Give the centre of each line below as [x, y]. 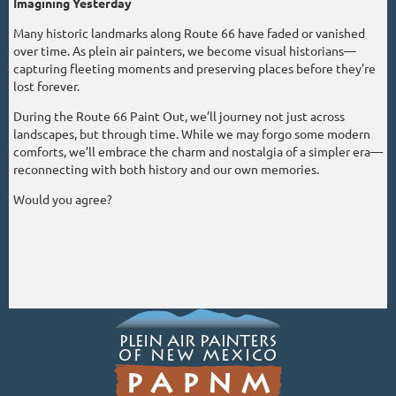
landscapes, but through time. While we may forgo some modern [192, 133]
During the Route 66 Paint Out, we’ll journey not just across [179, 115]
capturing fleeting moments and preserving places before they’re [194, 68]
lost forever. [46, 85]
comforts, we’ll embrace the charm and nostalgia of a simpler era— [198, 151]
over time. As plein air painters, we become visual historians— [185, 50]
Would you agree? [63, 198]
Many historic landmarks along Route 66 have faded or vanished [189, 32]
